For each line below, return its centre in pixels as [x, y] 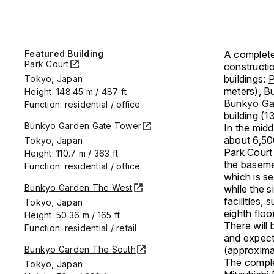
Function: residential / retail [81, 228]
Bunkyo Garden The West [79, 187]
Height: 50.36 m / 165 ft [72, 215]
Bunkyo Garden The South [80, 249]
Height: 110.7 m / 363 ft [71, 153]
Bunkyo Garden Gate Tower [83, 126]
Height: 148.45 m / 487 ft [76, 91]
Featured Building [64, 54]
